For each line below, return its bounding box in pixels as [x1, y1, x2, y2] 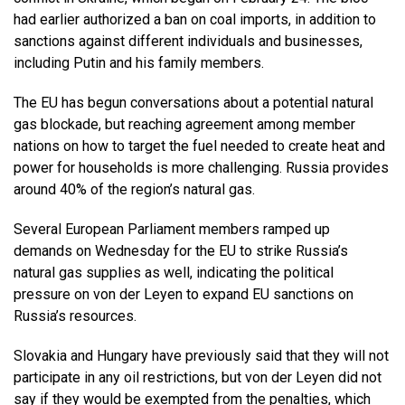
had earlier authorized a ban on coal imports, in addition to [14, 11, 376, 29]
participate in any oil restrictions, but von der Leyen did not [14, 369, 381, 387]
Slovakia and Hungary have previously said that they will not [14, 347, 389, 365]
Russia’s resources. [14, 307, 140, 325]
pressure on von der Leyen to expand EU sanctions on [14, 286, 353, 304]
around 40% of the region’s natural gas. [14, 181, 259, 199]
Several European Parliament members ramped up [14, 221, 330, 239]
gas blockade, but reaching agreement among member [14, 116, 355, 134]
